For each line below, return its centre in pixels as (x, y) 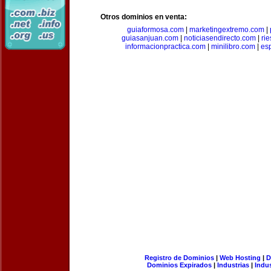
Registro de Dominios (179, 258)
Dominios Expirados (179, 265)
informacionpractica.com (165, 47)
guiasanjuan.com (150, 38)
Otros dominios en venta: (144, 17)
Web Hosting (240, 258)
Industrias (233, 265)
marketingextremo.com (227, 30)
